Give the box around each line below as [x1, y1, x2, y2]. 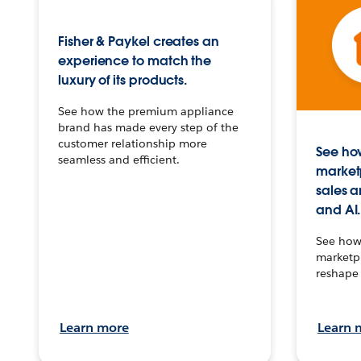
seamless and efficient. [58, 151, 180, 167]
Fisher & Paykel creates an [58, 32, 219, 50]
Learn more [60, 318, 129, 336]
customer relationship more [58, 135, 207, 151]
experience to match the [58, 52, 212, 69]
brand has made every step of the [58, 119, 239, 135]
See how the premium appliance [58, 103, 234, 118]
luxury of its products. [58, 71, 188, 89]
